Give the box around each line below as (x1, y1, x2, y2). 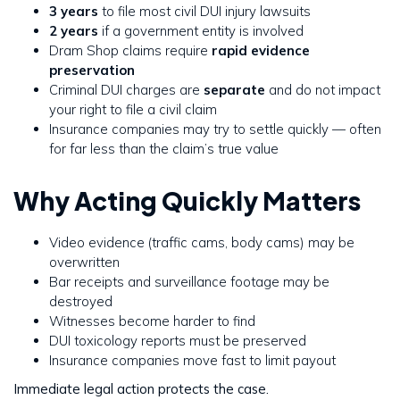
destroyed (49, 293, 112, 311)
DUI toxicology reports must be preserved (49, 332, 306, 350)
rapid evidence (212, 42, 310, 60)
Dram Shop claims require (49, 42, 212, 60)
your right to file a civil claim (49, 101, 217, 119)
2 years (49, 22, 98, 40)
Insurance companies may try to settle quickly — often (49, 121, 381, 138)
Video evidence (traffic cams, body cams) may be (49, 234, 354, 252)
